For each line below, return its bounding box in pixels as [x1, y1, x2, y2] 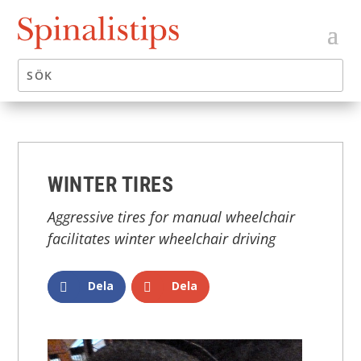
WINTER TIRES [48, 172, 174, 197]
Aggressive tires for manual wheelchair [48, 207, 296, 227]
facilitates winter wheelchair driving [48, 229, 276, 249]
